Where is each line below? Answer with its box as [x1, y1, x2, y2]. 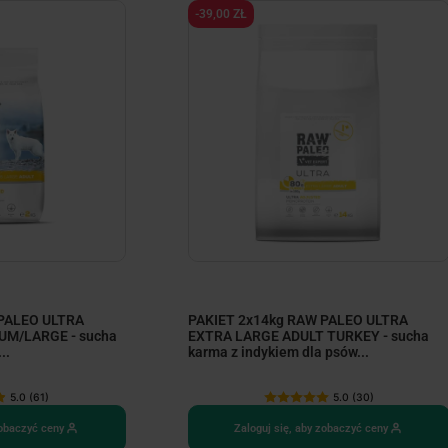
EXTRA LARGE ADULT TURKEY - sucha [187, 328, 429, 345]
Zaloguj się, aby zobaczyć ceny [233, 421, 388, 435]
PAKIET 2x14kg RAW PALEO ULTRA [187, 312, 408, 329]
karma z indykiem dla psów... [187, 344, 369, 361]
